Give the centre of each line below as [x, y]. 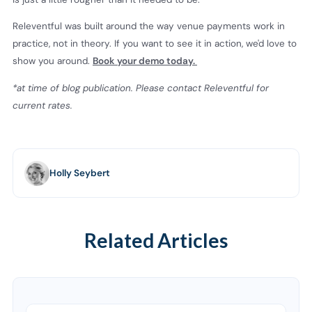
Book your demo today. [145, 61]
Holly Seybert [80, 173]
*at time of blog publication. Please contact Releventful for [141, 88]
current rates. [42, 105]
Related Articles [156, 240]
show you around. [53, 61]
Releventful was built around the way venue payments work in [149, 26]
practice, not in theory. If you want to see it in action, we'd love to [155, 44]
